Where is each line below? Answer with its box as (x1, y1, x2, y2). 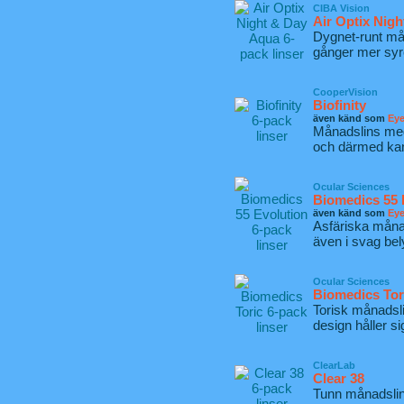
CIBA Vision (313, 3, 370, 14)
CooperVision (313, 87, 378, 97)
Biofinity (313, 97, 366, 113)
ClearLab (313, 360, 355, 371)
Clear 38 (313, 371, 364, 386)
